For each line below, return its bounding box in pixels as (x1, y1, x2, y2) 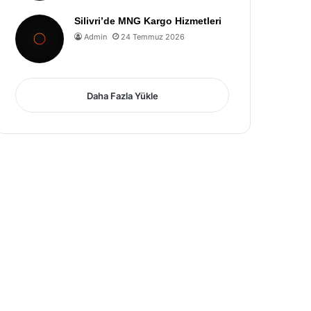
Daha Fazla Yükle (86, 90, 158, 101)
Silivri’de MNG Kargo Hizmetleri (74, 15, 222, 26)
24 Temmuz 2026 (121, 32, 185, 42)
